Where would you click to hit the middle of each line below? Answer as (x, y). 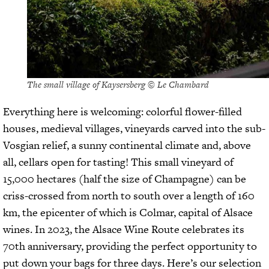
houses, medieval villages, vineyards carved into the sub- (134, 128)
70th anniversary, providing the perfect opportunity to (130, 246)
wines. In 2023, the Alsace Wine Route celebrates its (124, 229)
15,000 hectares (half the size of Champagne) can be (125, 178)
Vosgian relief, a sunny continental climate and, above (127, 145)
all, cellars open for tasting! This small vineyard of (118, 162)
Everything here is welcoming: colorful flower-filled (122, 111)
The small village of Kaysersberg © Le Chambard (118, 84)
